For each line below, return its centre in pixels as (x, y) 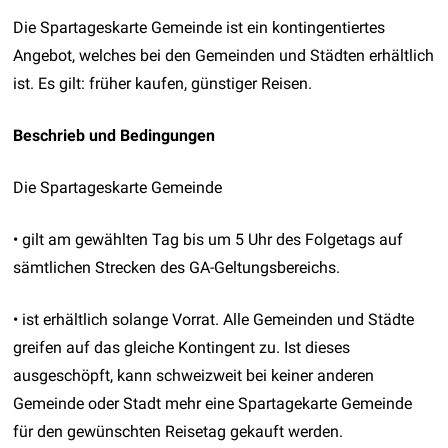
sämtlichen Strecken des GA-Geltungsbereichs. (177, 267)
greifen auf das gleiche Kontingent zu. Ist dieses (182, 347)
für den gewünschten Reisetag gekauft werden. (178, 431)
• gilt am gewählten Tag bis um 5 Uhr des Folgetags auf (208, 239)
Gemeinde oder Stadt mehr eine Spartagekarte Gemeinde (213, 403)
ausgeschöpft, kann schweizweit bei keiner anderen (194, 375)
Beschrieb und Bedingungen (114, 135)
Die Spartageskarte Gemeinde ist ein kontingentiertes (199, 27)
